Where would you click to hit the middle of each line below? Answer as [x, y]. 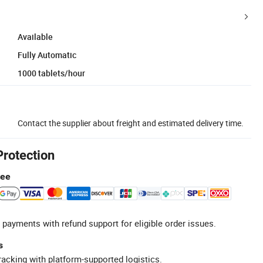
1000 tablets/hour [51, 73]
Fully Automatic [47, 55]
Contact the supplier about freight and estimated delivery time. [131, 123]
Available [35, 36]
